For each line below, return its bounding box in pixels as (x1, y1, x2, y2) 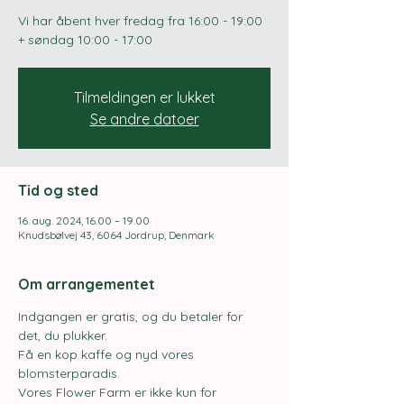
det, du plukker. (18, 327, 107, 344)
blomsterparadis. (18, 365, 120, 381)
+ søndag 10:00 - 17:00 (18, 32, 152, 48)
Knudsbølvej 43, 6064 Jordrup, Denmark (18, 228, 215, 242)
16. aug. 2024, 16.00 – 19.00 (18, 214, 150, 227)
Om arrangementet (18, 275, 155, 293)
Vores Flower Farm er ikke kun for (18, 384, 220, 400)
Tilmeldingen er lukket (73, 88, 216, 106)
